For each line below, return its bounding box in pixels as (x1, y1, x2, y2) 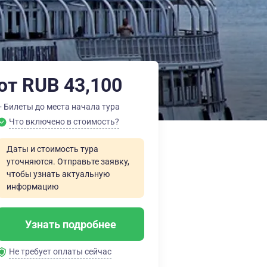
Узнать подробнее (25, 218, 116, 231)
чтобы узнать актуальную (7, 169, 110, 179)
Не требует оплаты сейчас (9, 247, 111, 256)
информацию (7, 182, 58, 191)
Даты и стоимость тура (7, 144, 98, 154)
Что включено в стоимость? (9, 117, 119, 126)
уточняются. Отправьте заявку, (7, 157, 129, 166)
